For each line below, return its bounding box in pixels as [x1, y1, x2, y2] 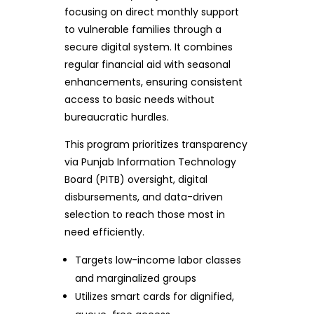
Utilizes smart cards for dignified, [75, 289, 235, 303]
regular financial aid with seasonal [64, 57, 231, 71]
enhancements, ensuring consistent [64, 74, 243, 89]
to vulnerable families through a [64, 22, 221, 36]
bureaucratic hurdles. [64, 109, 169, 124]
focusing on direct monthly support [64, 4, 239, 19]
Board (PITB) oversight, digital [64, 172, 207, 186]
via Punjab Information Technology [64, 154, 236, 169]
